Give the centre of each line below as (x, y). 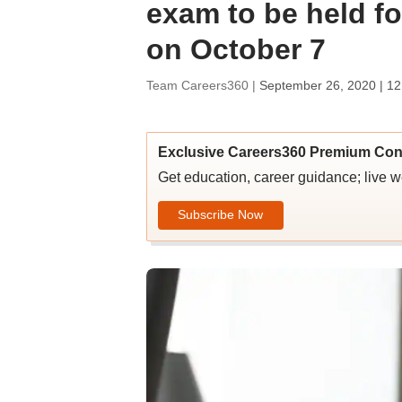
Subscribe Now (220, 214)
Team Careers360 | (202, 85)
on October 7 (236, 49)
